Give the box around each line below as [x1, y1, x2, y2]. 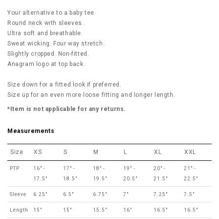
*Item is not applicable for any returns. [7, 106, 127, 113]
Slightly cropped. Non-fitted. [7, 50, 89, 57]
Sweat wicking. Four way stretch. [7, 40, 105, 47]
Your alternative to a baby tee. [7, 9, 96, 16]
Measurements [7, 128, 55, 135]
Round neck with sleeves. [7, 20, 84, 26]
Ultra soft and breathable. [7, 30, 83, 37]
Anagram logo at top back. [7, 61, 85, 67]
